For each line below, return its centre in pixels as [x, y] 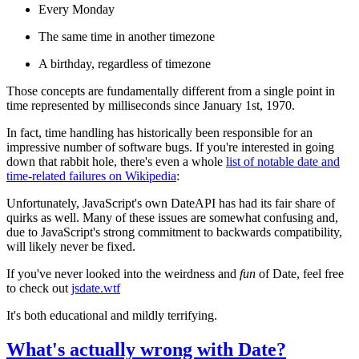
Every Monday [77, 10]
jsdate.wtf [96, 288]
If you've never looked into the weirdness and [123, 274]
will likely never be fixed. [71, 247]
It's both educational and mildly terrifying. [112, 316]
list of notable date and [283, 162]
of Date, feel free [300, 274]
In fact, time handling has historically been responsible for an [159, 133]
